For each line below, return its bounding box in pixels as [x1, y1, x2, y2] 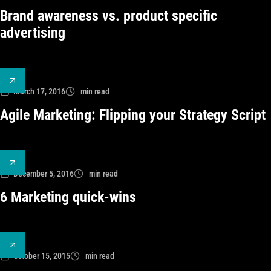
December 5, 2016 [13, 169, 74, 178]
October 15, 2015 [13, 251, 70, 261]
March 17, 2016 [13, 87, 65, 96]
